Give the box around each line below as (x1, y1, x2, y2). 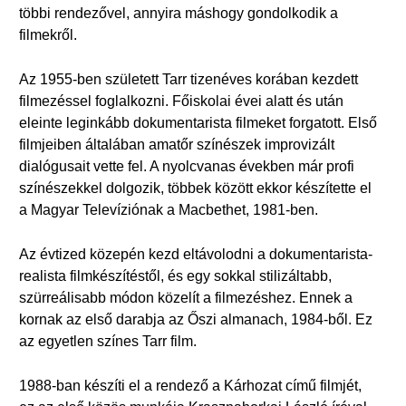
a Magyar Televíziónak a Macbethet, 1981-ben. (19, 202, 318, 217)
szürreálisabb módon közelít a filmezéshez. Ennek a (19, 290, 353, 305)
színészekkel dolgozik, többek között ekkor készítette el (19, 180, 372, 196)
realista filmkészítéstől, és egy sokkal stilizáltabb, (19, 268, 332, 284)
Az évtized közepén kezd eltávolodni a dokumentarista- (19, 246, 372, 262)
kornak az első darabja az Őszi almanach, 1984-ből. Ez (19, 312, 372, 327)
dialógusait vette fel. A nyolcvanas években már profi (19, 159, 354, 174)
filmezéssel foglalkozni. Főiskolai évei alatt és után (19, 93, 343, 109)
